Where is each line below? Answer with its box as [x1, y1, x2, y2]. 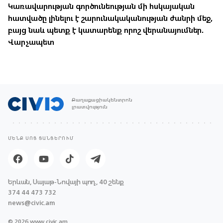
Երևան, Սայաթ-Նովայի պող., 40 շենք [8, 176, 124, 188]
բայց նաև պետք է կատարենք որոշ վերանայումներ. [8, 23, 204, 37]
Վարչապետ [8, 35, 54, 49]
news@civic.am [8, 197, 55, 209]
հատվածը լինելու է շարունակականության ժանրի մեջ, [8, 11, 213, 25]
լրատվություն [72, 102, 108, 111]
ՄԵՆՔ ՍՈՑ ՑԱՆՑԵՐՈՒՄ [8, 134, 74, 143]
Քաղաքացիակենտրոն [72, 95, 132, 105]
